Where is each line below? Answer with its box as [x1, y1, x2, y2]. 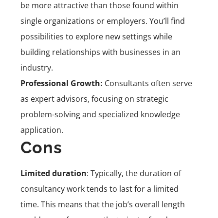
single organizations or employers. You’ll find [20, 15, 185, 26]
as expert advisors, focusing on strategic [20, 93, 168, 104]
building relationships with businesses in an [20, 46, 181, 57]
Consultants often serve [103, 77, 192, 89]
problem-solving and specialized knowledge [20, 109, 180, 120]
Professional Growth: [20, 77, 103, 89]
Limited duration [20, 167, 87, 179]
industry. [20, 62, 53, 73]
